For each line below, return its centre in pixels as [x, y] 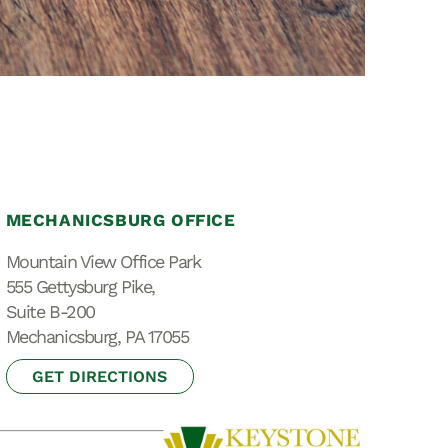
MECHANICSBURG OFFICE [120, 220]
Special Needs [143, 25]
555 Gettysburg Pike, [80, 287]
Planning [115, 54]
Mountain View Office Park [103, 262]
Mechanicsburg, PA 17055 [97, 337]
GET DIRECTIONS [100, 377]
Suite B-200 [50, 312]
